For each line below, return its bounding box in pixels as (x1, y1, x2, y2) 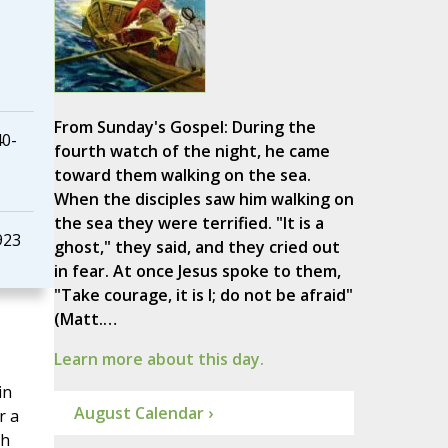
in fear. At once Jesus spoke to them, (53, 260, 341, 283)
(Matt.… (53, 308, 117, 331)
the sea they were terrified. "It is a (53, 212, 324, 235)
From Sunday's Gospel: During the (53, 116, 316, 139)
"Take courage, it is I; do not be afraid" (53, 284, 353, 307)
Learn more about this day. (53, 348, 264, 371)
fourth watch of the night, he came (53, 140, 330, 163)
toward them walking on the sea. (53, 164, 311, 187)
